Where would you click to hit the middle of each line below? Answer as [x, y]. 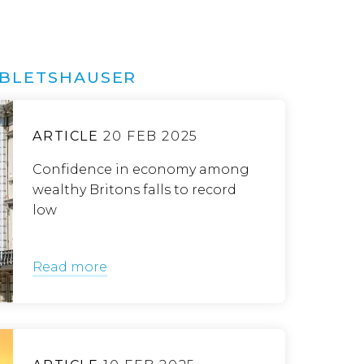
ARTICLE [66, 136]
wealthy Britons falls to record [135, 190]
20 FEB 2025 [148, 136]
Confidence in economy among [141, 169]
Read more [70, 267]
